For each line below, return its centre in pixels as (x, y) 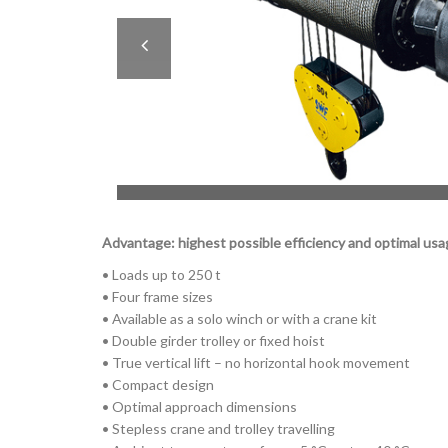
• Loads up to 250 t (161, 274)
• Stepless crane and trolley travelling (218, 428)
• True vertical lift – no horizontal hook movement (256, 362)
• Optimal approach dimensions (199, 406)
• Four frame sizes (157, 296)
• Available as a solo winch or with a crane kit (239, 318)
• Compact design (158, 384)
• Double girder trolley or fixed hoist (213, 340)
